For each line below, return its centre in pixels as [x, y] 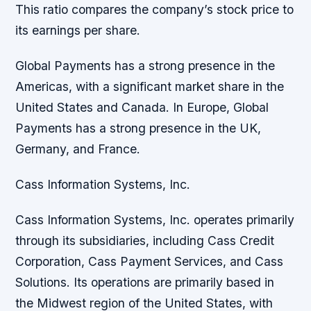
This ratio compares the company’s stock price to [155, 9]
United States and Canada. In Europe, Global [142, 107]
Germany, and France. [78, 149]
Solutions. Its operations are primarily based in [145, 283]
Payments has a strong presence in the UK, [138, 128]
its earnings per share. [78, 30]
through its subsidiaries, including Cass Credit [145, 241]
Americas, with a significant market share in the [150, 86]
